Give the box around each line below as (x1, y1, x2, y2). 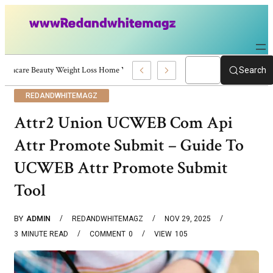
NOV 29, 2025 (165, 214, 211, 223)
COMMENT (90, 229, 126, 238)
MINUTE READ (21, 229, 68, 238)
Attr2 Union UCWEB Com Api (14, 112, 233, 134)
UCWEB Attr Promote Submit (14, 157, 228, 179)
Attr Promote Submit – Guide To (14, 134, 244, 157)
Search (239, 65, 267, 75)
